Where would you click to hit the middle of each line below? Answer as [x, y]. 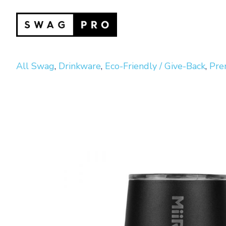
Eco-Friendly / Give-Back [155, 66]
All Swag [35, 66]
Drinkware [80, 66]
